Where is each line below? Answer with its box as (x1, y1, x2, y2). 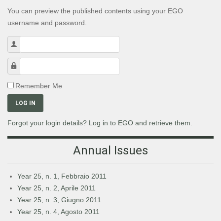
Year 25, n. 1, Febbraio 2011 (17, 172, 107, 180)
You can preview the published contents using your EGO (7, 7, 183, 15)
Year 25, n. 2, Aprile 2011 (17, 184, 96, 192)
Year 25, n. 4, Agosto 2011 (17, 207, 100, 216)
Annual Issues (73, 143, 148, 157)
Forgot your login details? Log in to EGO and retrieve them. (7, 118, 192, 127)
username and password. (7, 19, 87, 27)
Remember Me (15, 81, 62, 90)
